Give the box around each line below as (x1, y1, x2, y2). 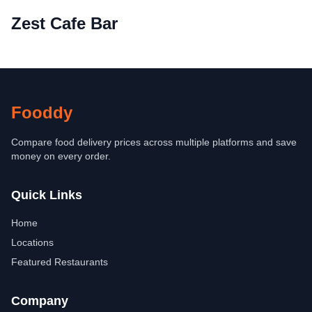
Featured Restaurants (11, 256, 108, 267)
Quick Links (11, 188, 82, 202)
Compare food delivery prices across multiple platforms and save (11, 136, 297, 148)
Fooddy (11, 103, 72, 122)
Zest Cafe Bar (11, 14, 118, 33)
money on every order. (11, 150, 111, 162)
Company (11, 294, 68, 308)
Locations (11, 237, 54, 248)
